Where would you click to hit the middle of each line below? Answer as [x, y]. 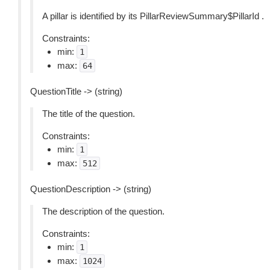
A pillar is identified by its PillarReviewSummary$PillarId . [153, 16]
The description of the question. [103, 211]
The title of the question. [89, 114]
